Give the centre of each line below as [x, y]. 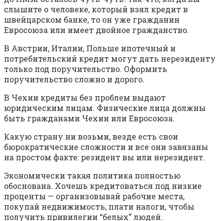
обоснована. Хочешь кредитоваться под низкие [103, 186]
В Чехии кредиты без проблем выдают [85, 98]
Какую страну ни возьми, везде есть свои [91, 137]
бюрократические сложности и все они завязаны [106, 147]
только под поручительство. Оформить [86, 69]
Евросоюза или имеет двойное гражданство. [96, 30]
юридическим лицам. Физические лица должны [105, 108]
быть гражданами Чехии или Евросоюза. [89, 118]
